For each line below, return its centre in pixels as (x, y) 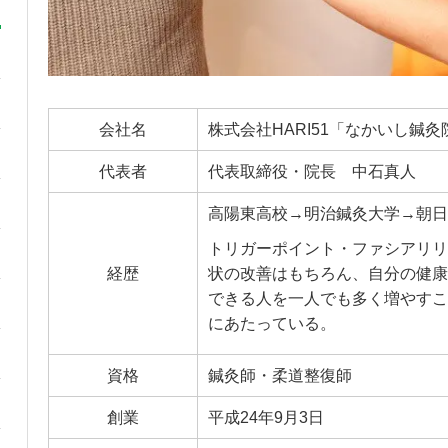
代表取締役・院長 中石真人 (311, 171)
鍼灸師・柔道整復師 (279, 375)
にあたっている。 (271, 323)
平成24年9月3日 (265, 417)
